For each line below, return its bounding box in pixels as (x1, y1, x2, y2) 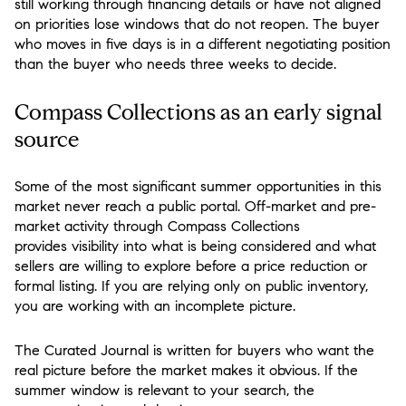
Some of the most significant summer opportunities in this (14, 178, 382, 196)
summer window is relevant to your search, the (14, 381, 314, 399)
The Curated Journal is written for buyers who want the (14, 341, 374, 359)
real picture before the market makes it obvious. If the (14, 361, 358, 379)
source (14, 125, 79, 153)
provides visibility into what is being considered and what (14, 237, 376, 256)
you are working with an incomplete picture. (14, 297, 295, 315)
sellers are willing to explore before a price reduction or (14, 257, 368, 275)
